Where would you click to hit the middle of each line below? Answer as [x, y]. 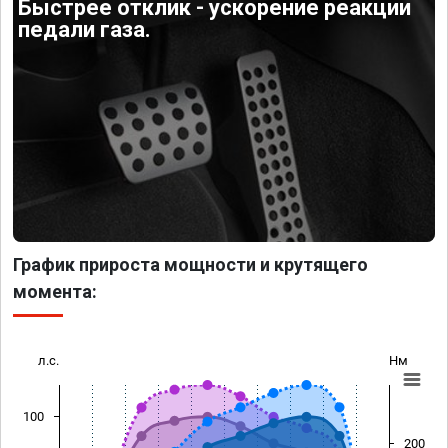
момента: [55, 291]
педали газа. [85, 30]
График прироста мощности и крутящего [190, 264]
